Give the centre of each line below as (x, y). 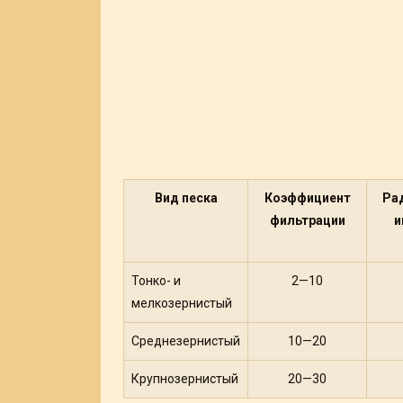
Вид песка (186, 198)
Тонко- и (156, 281)
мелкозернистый (182, 303)
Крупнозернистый (185, 379)
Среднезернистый (186, 341)
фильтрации (307, 220)
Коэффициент (307, 198)
